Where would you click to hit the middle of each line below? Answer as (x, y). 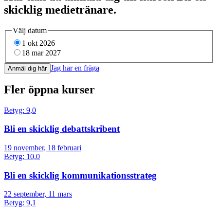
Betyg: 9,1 (20, 203)
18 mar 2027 (41, 53)
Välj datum (30, 31)
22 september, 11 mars (38, 194)
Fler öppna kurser (49, 89)
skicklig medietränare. (60, 10)
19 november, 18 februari (43, 148)
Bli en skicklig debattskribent (62, 129)
